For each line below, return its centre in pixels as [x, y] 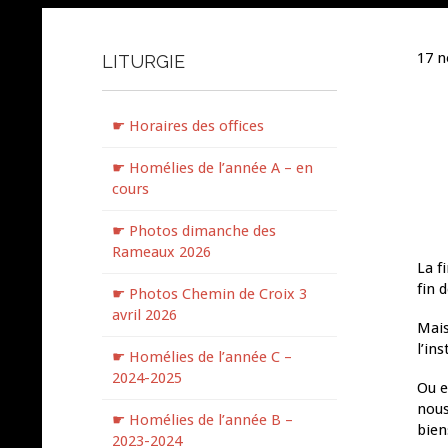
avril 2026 [144, 315]
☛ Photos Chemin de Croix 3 [209, 294]
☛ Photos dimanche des [194, 231]
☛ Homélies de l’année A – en [212, 168]
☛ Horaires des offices [188, 126]
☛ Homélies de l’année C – [202, 357]
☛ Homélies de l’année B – [202, 420]
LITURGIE [143, 61]
